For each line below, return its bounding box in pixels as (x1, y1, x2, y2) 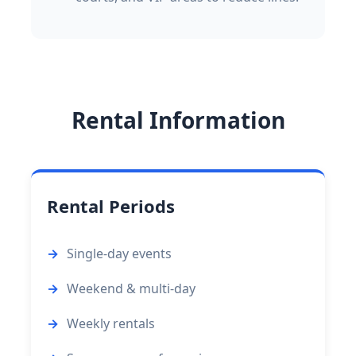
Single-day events (67, 245, 172, 263)
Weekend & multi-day (67, 280, 195, 298)
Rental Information (71, 105, 285, 136)
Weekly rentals (67, 315, 155, 333)
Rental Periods (47, 194, 175, 219)
